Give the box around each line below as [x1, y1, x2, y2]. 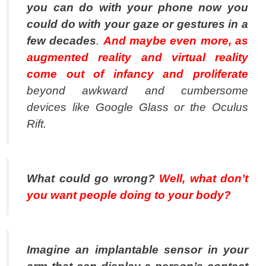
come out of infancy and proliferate [27, 67, 248, 80]
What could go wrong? [27, 172, 159, 185]
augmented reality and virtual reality [27, 50, 248, 64]
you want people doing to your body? [27, 188, 231, 201]
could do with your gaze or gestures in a [27, 17, 248, 30]
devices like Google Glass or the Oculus [27, 100, 248, 113]
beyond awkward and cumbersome [27, 84, 248, 97]
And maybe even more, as [103, 34, 249, 47]
